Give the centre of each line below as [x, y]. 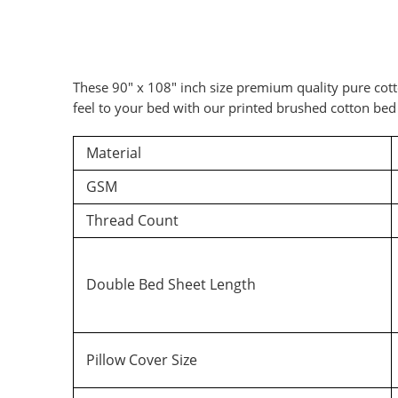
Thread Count [131, 221]
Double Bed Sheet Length [169, 285]
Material [112, 153]
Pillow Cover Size [140, 360]
